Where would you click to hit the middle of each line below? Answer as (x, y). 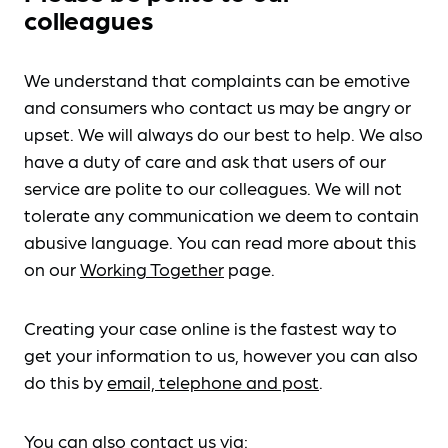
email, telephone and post (213, 381)
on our (52, 268)
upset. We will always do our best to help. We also (223, 133)
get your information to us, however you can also (221, 354)
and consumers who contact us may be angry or (217, 106)
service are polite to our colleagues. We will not (213, 187)
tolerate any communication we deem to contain (221, 214)
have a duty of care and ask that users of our (205, 160)
